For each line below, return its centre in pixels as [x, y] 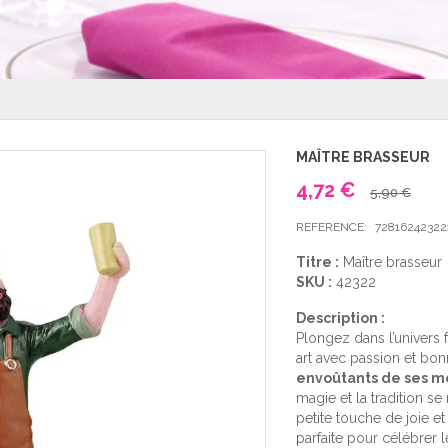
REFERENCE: [331, 227]
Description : [340, 318]
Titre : [317, 262]
